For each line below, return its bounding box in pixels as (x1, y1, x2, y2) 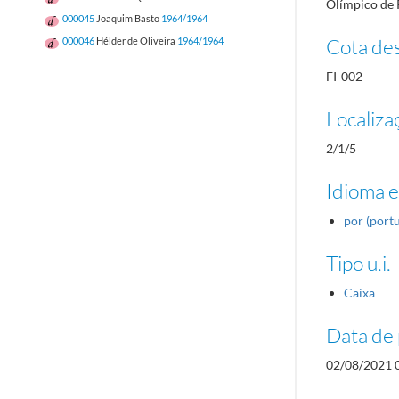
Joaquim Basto (96, 12, 159, 24)
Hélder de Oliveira (96, 35, 175, 47)
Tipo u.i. (326, 250, 391, 275)
